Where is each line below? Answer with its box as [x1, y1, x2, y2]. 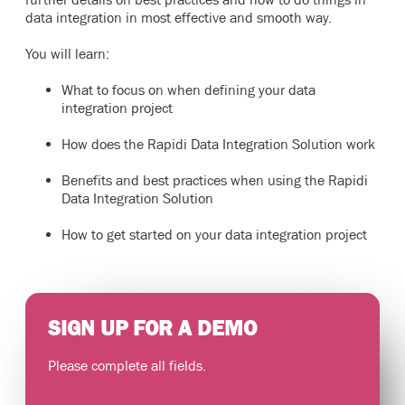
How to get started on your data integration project [61, 226, 367, 242]
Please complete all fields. [48, 357, 206, 373]
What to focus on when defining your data [61, 81, 316, 98]
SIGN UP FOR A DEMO [48, 316, 257, 340]
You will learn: [25, 45, 109, 61]
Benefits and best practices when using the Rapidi [61, 172, 368, 188]
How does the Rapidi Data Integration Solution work [61, 136, 375, 152]
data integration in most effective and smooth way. [25, 9, 332, 25]
